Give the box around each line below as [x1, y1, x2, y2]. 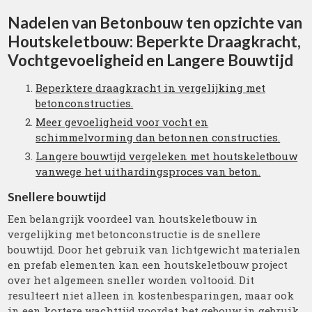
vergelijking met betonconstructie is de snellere [8, 227, 261, 241]
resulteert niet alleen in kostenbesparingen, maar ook [8, 288, 295, 302]
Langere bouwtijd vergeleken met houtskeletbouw [36, 149, 298, 163]
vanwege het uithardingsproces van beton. [36, 164, 261, 178]
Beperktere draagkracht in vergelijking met [36, 81, 266, 95]
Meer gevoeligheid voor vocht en [36, 115, 209, 129]
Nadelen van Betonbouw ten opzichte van [8, 13, 303, 32]
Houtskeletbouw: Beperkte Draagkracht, [8, 32, 302, 51]
